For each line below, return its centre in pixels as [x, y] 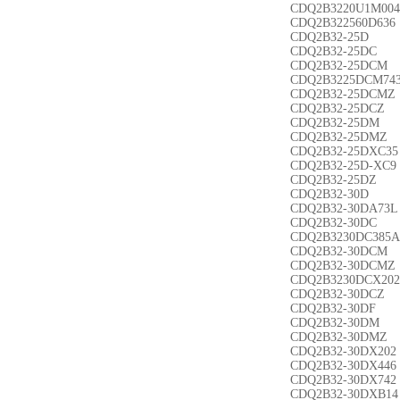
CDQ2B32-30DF [333, 308]
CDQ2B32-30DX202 [343, 351]
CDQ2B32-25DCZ [337, 108]
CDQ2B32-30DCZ [337, 294]
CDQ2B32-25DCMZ [343, 94]
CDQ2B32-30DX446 [343, 366]
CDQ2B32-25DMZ [339, 137]
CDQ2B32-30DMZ [339, 337]
